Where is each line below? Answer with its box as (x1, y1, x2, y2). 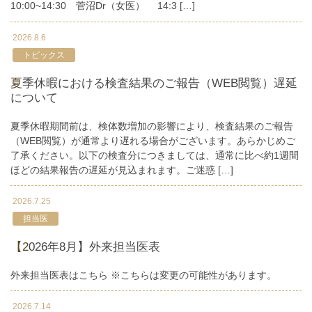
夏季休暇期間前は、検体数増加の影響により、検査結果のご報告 (10, 120, 293, 132)
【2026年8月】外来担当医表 (29, 240, 160, 254)
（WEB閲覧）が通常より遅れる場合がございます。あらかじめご (10, 134, 295, 146)
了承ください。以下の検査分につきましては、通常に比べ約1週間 (10, 149, 299, 161)
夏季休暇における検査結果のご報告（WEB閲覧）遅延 (10, 76, 22, 90)
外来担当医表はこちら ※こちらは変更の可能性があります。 (10, 270, 276, 281)
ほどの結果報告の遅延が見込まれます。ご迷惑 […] (10, 164, 233, 175)
